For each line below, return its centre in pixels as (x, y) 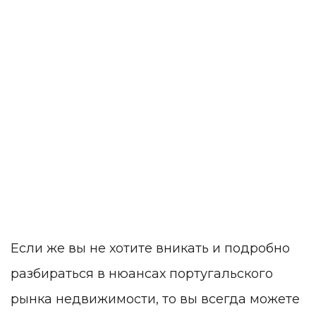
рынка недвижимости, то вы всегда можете (155, 299)
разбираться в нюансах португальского (142, 274)
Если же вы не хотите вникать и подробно (150, 249)
